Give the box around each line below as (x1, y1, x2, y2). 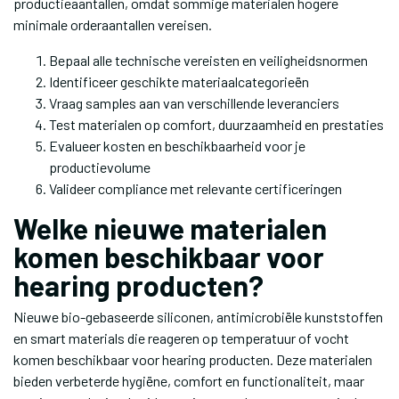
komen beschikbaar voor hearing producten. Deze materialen (13, 351, 372, 368)
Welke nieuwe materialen (13, 211, 327, 245)
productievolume (49, 159, 151, 175)
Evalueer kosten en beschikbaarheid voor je (49, 137, 305, 154)
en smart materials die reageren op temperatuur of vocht (13, 330, 349, 346)
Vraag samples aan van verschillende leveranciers (49, 94, 339, 111)
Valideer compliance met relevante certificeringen (49, 180, 342, 197)
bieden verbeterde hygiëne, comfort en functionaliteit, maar (13, 372, 364, 389)
